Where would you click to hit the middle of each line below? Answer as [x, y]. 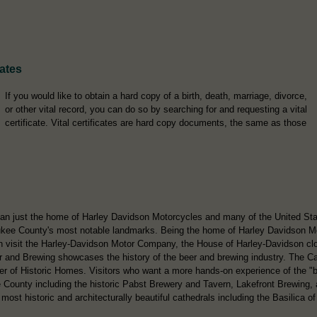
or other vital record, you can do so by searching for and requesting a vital [156, 109]
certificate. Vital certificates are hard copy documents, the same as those [156, 122]
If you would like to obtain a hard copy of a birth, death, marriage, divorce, [156, 96]
